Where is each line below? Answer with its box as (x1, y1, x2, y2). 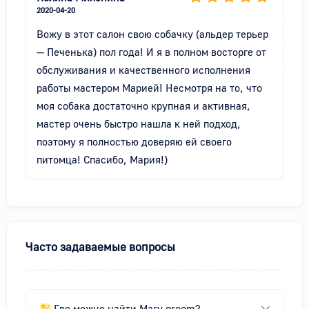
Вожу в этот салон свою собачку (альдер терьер (37, 28, 268, 41)
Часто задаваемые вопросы (26, 240, 175, 255)
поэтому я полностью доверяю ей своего (37, 135, 232, 148)
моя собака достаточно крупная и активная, (37, 99, 250, 112)
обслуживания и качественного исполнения (37, 63, 250, 77)
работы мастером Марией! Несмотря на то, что (37, 81, 262, 94)
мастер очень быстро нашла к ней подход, (37, 117, 241, 130)
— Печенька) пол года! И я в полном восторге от (37, 46, 266, 59)
